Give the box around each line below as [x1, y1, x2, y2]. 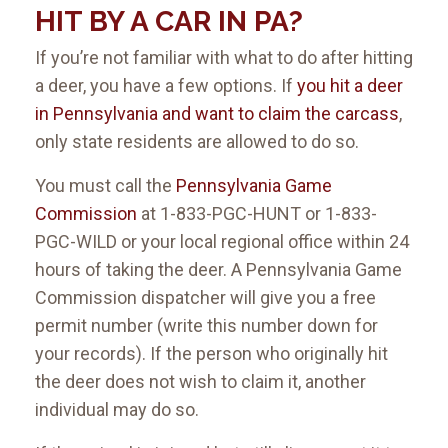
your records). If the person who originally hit [35, 343, 388, 365]
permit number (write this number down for [35, 315, 378, 337]
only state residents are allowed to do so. [35, 131, 363, 153]
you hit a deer [297, 75, 403, 97]
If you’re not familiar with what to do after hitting [35, 47, 413, 69]
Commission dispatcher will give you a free [35, 287, 376, 309]
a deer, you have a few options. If [35, 75, 297, 97]
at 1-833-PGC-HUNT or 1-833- [137, 203, 377, 225]
